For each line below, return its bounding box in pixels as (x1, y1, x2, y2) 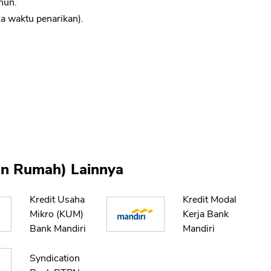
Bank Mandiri (29, 222, 86, 236)
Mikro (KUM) (29, 207, 83, 221)
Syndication (29, 252, 80, 266)
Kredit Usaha (29, 193, 85, 207)
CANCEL (157, 7, 188, 19)
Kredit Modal (183, 193, 237, 207)
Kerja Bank (183, 207, 229, 221)
